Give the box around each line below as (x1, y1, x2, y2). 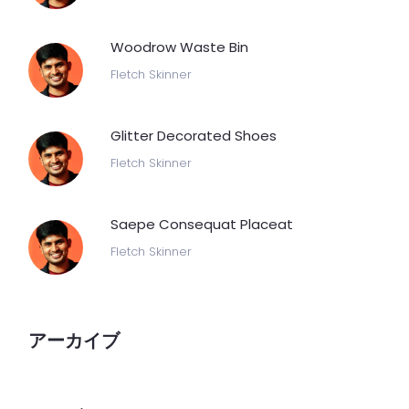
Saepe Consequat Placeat (110, 215, 293, 234)
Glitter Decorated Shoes (110, 126, 277, 145)
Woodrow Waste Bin (110, 37, 248, 57)
